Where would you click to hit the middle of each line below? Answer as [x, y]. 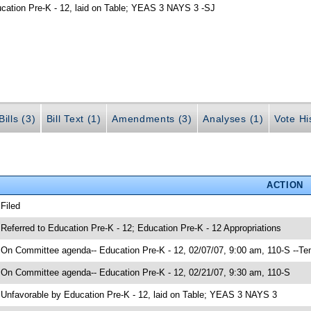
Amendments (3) [152, 119]
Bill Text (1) [74, 119]
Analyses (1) [233, 119]
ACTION [285, 185]
